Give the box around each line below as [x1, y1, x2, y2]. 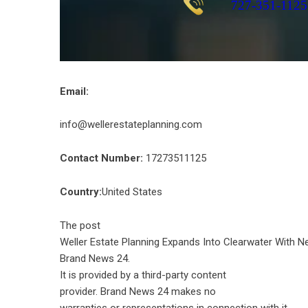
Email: [60, 85, 89, 98]
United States [102, 186, 162, 199]
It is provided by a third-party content [60, 269, 226, 282]
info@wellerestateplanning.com [60, 118, 202, 131]
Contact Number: [60, 152, 143, 165]
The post [60, 219, 100, 232]
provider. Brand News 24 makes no [60, 285, 216, 298]
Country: [60, 186, 102, 199]
